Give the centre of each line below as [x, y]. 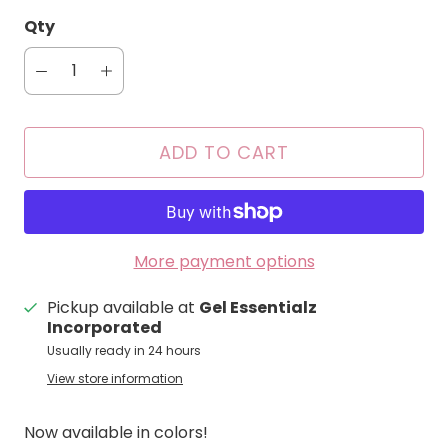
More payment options [224, 261]
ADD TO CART [224, 152]
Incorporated [104, 327]
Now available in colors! [116, 432]
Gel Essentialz [258, 307]
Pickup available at [123, 307]
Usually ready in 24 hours [124, 350]
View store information [115, 378]
